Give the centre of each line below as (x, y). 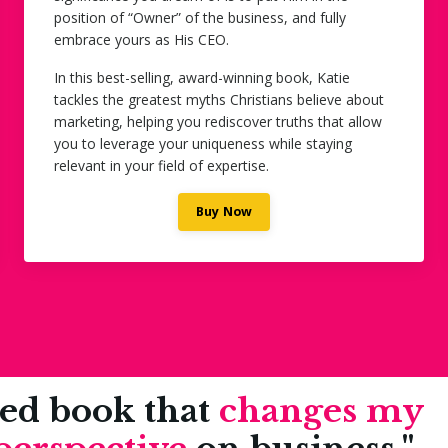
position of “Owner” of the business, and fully (200, 17)
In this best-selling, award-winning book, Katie (202, 77)
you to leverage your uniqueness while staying (203, 143)
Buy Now (224, 211)
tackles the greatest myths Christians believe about (219, 99)
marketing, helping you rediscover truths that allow (218, 121)
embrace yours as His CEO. (141, 39)
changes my (321, 410)
